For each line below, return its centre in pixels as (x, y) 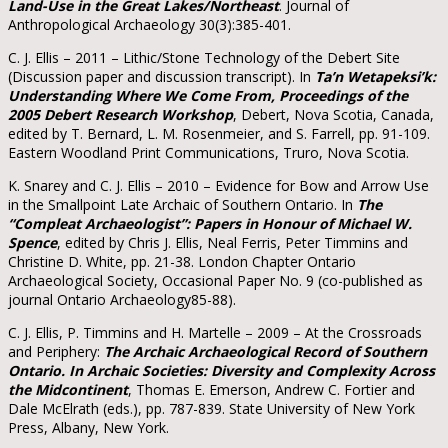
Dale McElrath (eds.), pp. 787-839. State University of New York (211, 408)
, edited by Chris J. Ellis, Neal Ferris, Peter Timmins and (232, 242)
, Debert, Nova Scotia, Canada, (333, 114)
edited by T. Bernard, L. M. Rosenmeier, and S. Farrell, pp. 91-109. (219, 133)
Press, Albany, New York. (88, 427)
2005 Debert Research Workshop (120, 114)
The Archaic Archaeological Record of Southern (265, 351)
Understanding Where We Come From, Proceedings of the (208, 95)
